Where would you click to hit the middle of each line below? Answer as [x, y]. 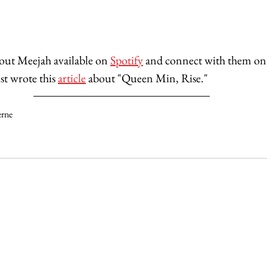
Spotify [127, 60]
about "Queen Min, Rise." [147, 78]
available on [82, 60]
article [72, 78]
